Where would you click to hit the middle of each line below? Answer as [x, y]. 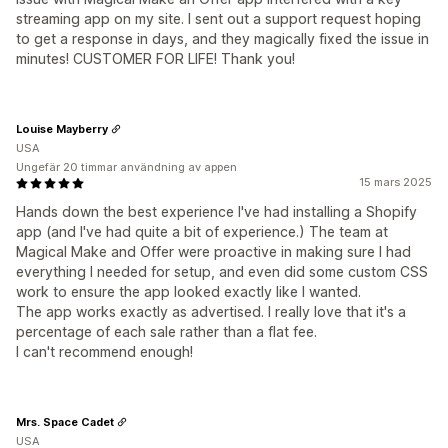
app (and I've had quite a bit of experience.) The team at [202, 231]
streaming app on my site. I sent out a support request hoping [218, 18]
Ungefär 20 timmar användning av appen [126, 167]
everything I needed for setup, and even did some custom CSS [222, 271]
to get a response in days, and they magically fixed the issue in [222, 38]
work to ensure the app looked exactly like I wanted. [188, 291]
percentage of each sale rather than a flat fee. [166, 331]
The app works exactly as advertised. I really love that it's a [211, 311]
